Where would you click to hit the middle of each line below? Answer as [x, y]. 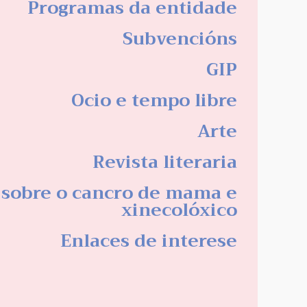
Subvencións [180, 39]
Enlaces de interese [149, 241]
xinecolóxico [179, 210]
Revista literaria [165, 162]
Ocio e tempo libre [154, 101]
